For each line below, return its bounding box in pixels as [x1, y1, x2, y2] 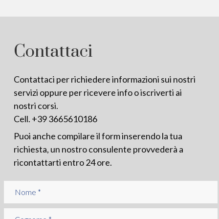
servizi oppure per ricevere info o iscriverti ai [14, 87, 182, 98]
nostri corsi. [14, 100, 58, 111]
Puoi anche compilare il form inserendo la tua [14, 131, 182, 142]
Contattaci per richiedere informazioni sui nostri [14, 74, 196, 85]
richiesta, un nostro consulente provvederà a [14, 144, 183, 155]
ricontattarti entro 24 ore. [14, 157, 112, 168]
